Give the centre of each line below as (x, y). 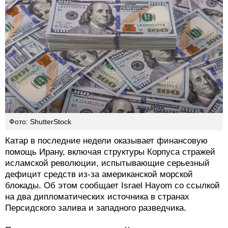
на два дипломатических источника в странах (97, 197)
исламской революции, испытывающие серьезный (107, 163)
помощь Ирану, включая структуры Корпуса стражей (110, 152)
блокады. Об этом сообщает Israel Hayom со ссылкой (112, 186)
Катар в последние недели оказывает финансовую (106, 141)
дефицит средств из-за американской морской (99, 175)
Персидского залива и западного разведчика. (96, 208)
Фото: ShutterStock (40, 122)
